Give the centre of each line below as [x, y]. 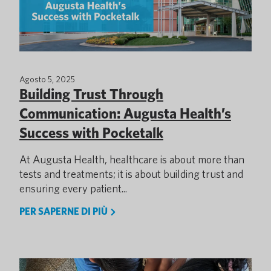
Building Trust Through [91, 94]
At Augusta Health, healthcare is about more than [132, 159]
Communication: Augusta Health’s [125, 113]
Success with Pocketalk [91, 133]
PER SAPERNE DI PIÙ [64, 211]
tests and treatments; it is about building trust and [131, 174]
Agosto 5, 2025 [47, 79]
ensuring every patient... [73, 188]
